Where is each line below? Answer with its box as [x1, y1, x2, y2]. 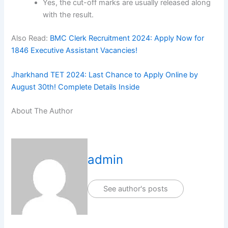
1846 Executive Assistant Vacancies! [11, 46, 138, 55]
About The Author [11, 106, 73, 116]
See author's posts [103, 184, 168, 194]
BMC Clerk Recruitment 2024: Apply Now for [50, 34, 205, 43]
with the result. [43, 10, 94, 20]
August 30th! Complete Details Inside [11, 82, 140, 92]
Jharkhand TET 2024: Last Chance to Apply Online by [11, 70, 198, 79]
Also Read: [11, 34, 50, 43]
